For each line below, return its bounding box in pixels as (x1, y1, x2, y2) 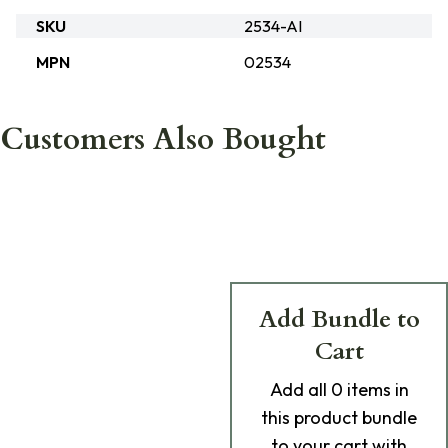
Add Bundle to (258, 303, 420, 336)
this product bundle (261, 406, 417, 429)
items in (342, 378, 409, 401)
